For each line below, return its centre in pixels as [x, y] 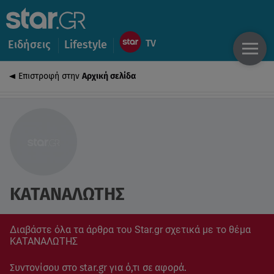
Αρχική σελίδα [109, 76]
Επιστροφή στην [50, 76]
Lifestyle [85, 45]
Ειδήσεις [29, 45]
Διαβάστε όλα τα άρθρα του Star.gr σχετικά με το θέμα [130, 230]
